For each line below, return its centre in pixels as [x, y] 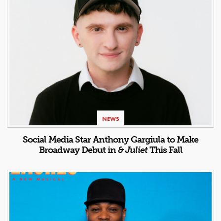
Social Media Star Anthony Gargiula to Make [110, 140]
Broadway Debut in [78, 150]
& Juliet [132, 150]
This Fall [165, 150]
